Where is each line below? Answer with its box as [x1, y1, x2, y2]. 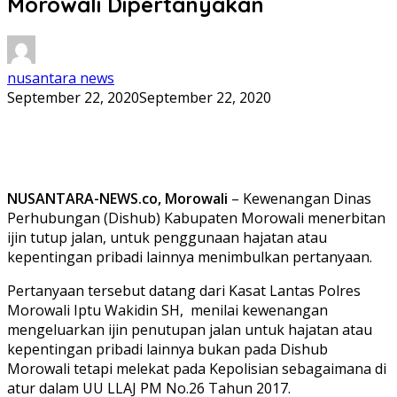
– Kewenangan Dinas [228, 188, 371, 208]
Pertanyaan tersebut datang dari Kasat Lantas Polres [7, 280, 361, 300]
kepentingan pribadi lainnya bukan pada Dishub [7, 339, 328, 359]
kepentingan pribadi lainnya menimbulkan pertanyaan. [7, 246, 372, 267]
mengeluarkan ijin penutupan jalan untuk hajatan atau [7, 319, 372, 339]
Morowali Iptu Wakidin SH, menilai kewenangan [7, 300, 328, 320]
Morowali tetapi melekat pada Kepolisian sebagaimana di [7, 358, 386, 378]
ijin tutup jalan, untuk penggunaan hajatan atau [7, 227, 327, 247]
